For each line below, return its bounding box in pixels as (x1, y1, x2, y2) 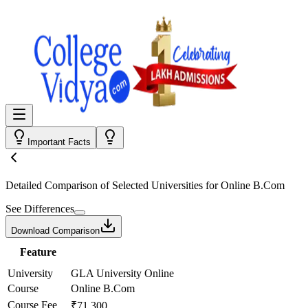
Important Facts (27, 137, 91, 147)
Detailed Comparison (5, 179, 98, 191)
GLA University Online (71, 267, 174, 279)
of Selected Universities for (98, 179, 221, 191)
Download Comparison (11, 225, 100, 236)
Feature (19, 246, 56, 258)
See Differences (5, 203, 74, 214)
